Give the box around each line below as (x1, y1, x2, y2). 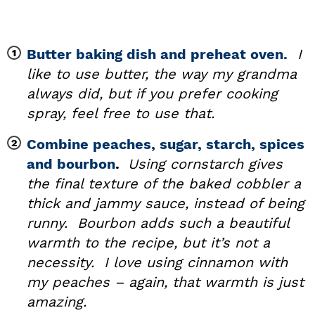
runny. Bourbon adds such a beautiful (27, 214, 289, 232)
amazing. (27, 293, 86, 311)
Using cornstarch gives (128, 155, 283, 173)
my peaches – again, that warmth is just (27, 274, 304, 291)
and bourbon (27, 155, 115, 173)
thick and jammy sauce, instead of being (27, 195, 304, 212)
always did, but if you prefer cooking (27, 85, 278, 103)
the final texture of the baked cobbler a (27, 175, 301, 193)
